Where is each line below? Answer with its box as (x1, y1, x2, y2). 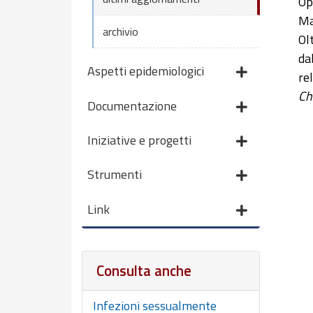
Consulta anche (96, 259, 191, 282)
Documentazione (87, 96, 177, 115)
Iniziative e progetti (87, 131, 191, 150)
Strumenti (87, 165, 142, 184)
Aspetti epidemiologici (87, 61, 204, 81)
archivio (102, 22, 138, 40)
